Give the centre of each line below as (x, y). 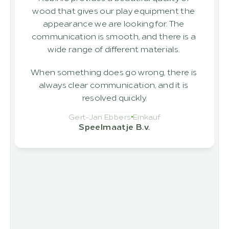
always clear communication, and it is (113, 84)
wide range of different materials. (114, 49)
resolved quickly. (114, 97)
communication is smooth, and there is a (114, 36)
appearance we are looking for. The (113, 23)
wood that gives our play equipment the (114, 10)
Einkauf (147, 116)
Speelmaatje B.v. (114, 126)
